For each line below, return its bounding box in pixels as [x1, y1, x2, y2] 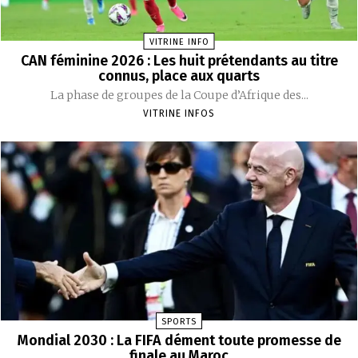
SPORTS [161, 316, 197, 327]
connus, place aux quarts [98, 67, 260, 86]
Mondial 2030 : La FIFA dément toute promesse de [17, 331, 341, 349]
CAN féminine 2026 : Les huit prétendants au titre [20, 52, 338, 70]
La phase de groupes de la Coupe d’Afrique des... [50, 88, 308, 103]
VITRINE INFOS [143, 108, 215, 120]
